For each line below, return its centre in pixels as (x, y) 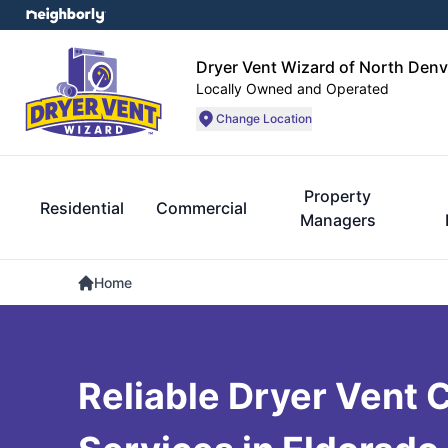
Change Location (264, 118)
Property (337, 196)
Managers (337, 220)
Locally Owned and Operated (292, 88)
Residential (82, 208)
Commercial (201, 208)
